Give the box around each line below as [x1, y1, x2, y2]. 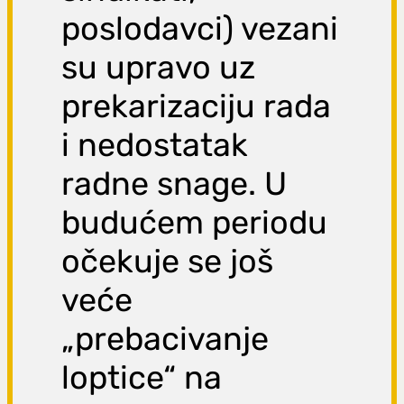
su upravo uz [61, 48, 256, 87]
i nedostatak [61, 125, 249, 165]
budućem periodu [61, 203, 328, 243]
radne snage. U [61, 164, 288, 204]
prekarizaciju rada [61, 87, 332, 126]
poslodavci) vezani [61, 9, 339, 49]
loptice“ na [61, 358, 223, 398]
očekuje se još [61, 242, 274, 281]
